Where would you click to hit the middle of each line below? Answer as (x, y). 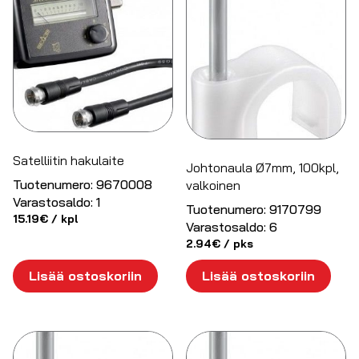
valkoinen (214, 186)
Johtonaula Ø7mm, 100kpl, (263, 168)
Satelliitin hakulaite (69, 160)
